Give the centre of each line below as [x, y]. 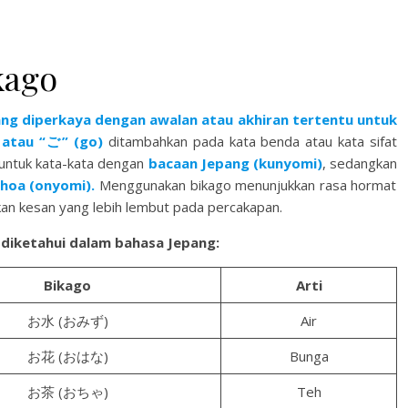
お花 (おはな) [67, 356]
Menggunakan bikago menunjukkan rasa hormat [246, 185]
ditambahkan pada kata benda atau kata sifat [253, 141]
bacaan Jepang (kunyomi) [235, 163]
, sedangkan [360, 163]
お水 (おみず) [67, 321]
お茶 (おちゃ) [67, 392]
